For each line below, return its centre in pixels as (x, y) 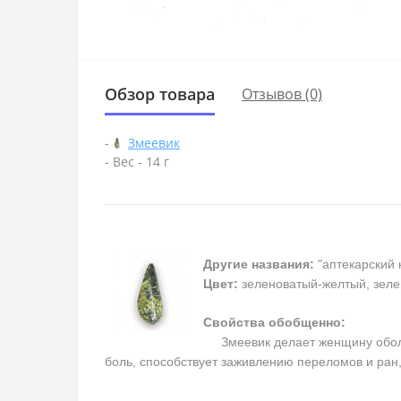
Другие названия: (259, 264)
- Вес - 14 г (137, 162)
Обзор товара (160, 94)
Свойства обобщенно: (274, 323)
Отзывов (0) (282, 94)
